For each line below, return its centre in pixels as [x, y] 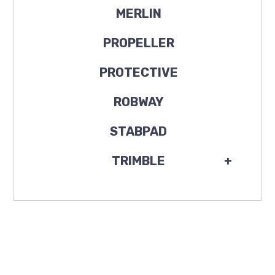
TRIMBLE [138, 161]
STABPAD [138, 131]
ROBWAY [138, 102]
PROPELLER [138, 43]
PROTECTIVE [138, 72]
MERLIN [138, 13]
